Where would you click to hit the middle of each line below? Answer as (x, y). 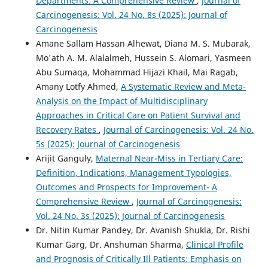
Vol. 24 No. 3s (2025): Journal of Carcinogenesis (130, 215)
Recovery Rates (67, 129)
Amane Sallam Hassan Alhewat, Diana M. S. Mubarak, (143, 43)
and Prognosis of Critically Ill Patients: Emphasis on (138, 258)
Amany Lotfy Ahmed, (78, 86)
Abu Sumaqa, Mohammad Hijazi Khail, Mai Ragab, (137, 72)
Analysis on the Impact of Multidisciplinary (121, 100)
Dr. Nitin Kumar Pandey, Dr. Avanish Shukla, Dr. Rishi (143, 230)
